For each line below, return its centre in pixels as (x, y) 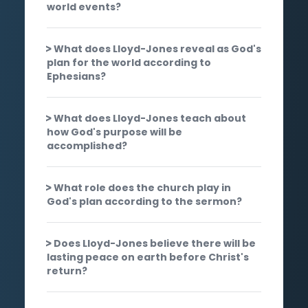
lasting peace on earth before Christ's (148, 257)
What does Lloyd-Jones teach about (150, 118)
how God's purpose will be (114, 132)
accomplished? (87, 145)
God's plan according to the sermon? (144, 201)
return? (67, 271)
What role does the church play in (142, 187)
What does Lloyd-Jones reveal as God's (157, 48)
